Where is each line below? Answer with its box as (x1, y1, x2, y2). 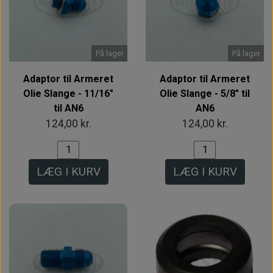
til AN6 (53, 102, 83, 114)
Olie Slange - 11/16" (23, 87, 113, 99)
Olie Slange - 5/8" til (160, 87, 250, 99)
